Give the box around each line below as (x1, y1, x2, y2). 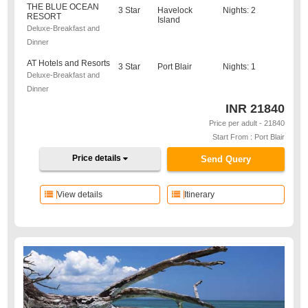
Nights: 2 (222, 5, 256, 15)
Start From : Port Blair (212, 133, 285, 141)
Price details (72, 153, 124, 163)
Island (157, 15, 180, 25)
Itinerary (184, 190, 214, 199)
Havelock (157, 5, 192, 15)
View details (57, 190, 103, 199)
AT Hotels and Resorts (27, 58, 111, 68)
